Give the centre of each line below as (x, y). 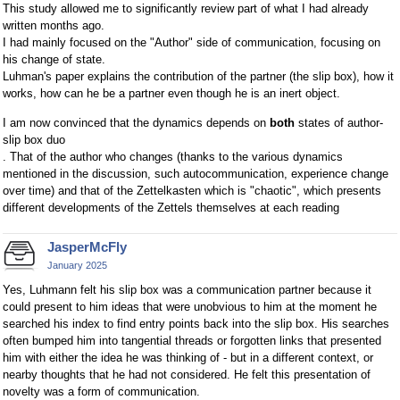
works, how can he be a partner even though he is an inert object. (171, 93)
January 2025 (77, 265)
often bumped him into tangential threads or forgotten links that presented (192, 341)
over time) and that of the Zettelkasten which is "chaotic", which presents (192, 190)
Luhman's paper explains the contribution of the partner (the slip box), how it (198, 76)
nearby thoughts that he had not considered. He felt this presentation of (187, 375)
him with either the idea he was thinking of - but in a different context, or (188, 358)
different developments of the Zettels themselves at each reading (171, 207)
